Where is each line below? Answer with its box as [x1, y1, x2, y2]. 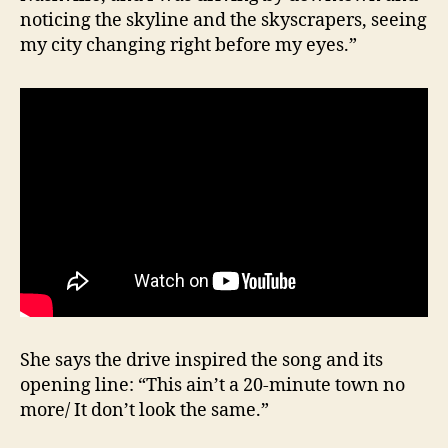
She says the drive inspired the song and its [20, 348, 383, 372]
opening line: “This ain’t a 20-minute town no [20, 373, 405, 397]
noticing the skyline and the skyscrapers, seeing [20, 9, 427, 33]
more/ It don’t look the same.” [20, 398, 269, 422]
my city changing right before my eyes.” [20, 34, 357, 58]
